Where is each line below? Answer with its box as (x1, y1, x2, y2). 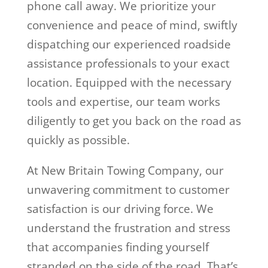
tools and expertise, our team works (26, 93, 220, 109)
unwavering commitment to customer (26, 181, 230, 197)
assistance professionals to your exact (26, 55, 230, 71)
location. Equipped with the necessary (26, 74, 232, 90)
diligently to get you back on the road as (26, 112, 241, 129)
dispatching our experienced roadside (26, 36, 231, 52)
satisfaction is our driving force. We (26, 200, 214, 217)
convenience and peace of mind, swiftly (26, 17, 237, 33)
